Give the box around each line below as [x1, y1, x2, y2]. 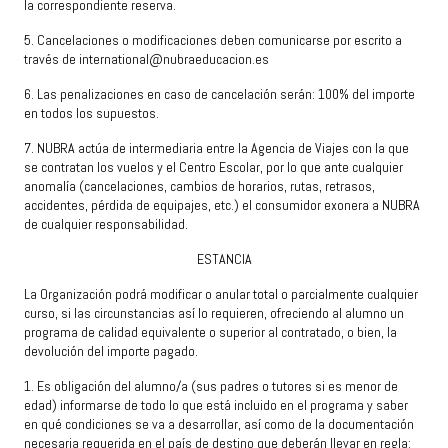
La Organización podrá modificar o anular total [24, 285, 278, 304]
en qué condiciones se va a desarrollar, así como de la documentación [24, 415, 414, 434]
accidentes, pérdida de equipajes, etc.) [24, 196, 242, 215]
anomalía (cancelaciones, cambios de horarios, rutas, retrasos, [24, 177, 375, 196]
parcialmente [291, 285, 364, 304]
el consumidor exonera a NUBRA [242, 196, 420, 215]
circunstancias [94, 304, 175, 323]
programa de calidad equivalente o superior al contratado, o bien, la [24, 323, 397, 342]
